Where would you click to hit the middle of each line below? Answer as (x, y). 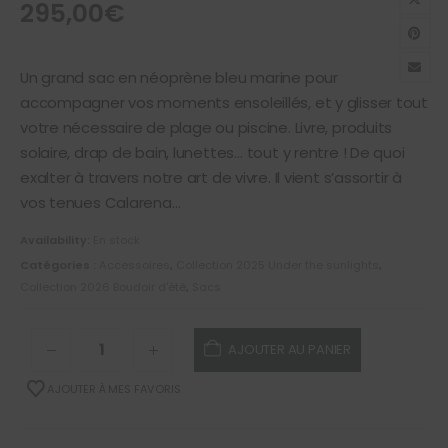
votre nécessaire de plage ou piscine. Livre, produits (206, 128)
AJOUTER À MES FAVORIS (114, 389)
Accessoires (134, 265)
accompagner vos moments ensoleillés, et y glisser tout (224, 103)
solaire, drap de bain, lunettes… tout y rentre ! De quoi (212, 153)
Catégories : (59, 265)
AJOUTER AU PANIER (289, 350)
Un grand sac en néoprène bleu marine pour (179, 78)
